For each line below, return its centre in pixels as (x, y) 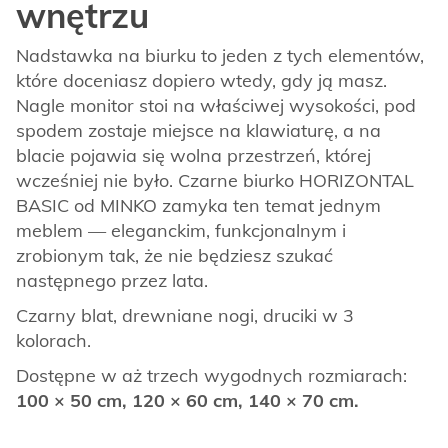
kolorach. (53, 341)
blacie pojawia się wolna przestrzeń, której (193, 156)
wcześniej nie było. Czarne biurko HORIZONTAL (215, 181)
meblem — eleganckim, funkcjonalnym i (181, 231)
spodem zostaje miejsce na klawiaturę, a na (198, 131)
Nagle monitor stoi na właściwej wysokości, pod (216, 106)
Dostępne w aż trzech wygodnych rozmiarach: (211, 376)
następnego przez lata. (112, 281)
